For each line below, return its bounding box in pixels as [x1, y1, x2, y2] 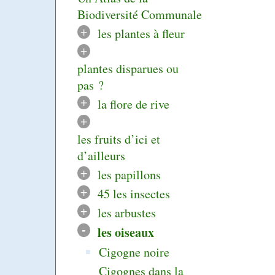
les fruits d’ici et [77, 131, 160, 148]
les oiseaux [97, 223, 154, 242]
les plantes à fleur [97, 25, 185, 42]
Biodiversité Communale [77, 6, 202, 23]
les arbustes [97, 204, 156, 222]
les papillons [97, 166, 161, 184]
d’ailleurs [77, 147, 125, 165]
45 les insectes [97, 185, 170, 203]
